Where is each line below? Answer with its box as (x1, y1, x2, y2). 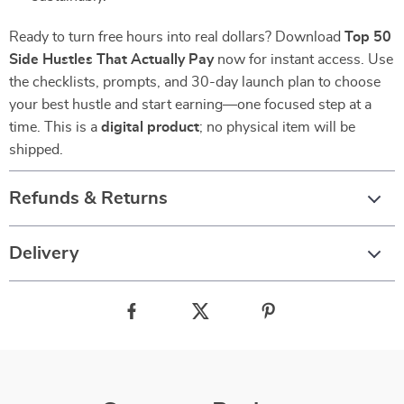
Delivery (9, 244, 79, 262)
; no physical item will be (199, 120, 355, 134)
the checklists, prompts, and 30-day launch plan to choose (9, 75, 381, 89)
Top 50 (344, 30, 391, 44)
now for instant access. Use (214, 52, 393, 67)
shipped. (9, 142, 63, 157)
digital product (101, 120, 199, 134)
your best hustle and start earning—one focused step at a (9, 97, 372, 112)
